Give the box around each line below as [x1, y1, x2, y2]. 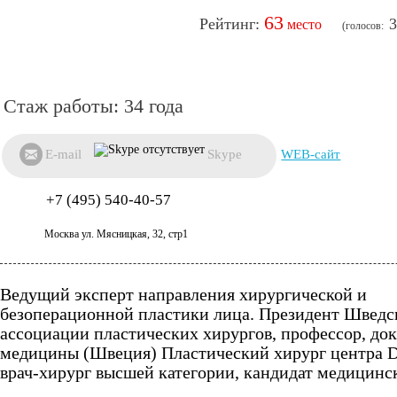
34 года [124, 95, 183, 118]
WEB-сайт [281, 147, 341, 162]
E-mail [45, 147, 82, 162]
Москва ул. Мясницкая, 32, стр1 [44, 228, 188, 241]
